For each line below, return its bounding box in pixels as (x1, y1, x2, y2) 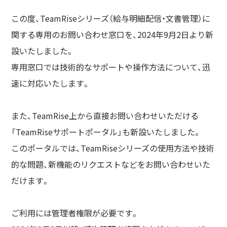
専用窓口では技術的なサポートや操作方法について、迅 (11, 61, 211, 73)
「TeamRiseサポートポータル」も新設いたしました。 (11, 126, 202, 138)
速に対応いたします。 (11, 77, 91, 89)
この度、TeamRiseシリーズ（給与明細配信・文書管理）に (11, 12, 211, 24)
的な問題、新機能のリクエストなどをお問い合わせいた (11, 158, 211, 170)
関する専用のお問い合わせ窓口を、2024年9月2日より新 (11, 28, 214, 41)
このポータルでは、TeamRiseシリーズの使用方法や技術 (11, 142, 215, 154)
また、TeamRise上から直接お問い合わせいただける (11, 109, 199, 122)
